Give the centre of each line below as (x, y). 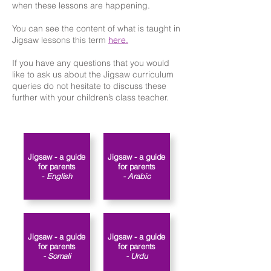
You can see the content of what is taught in (96, 28)
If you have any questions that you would (91, 63)
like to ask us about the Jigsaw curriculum (93, 74)
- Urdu (137, 256)
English (58, 176)
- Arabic (137, 176)
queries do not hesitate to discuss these (89, 86)
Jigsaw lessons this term (60, 40)
